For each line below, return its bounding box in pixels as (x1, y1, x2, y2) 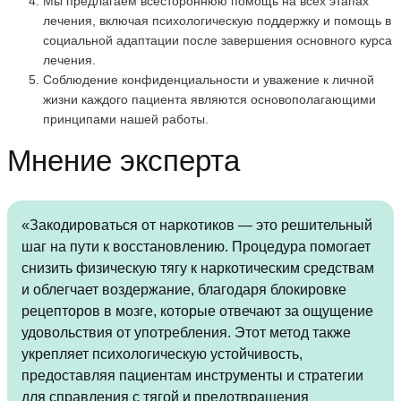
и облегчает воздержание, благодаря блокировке (21, 282, 346, 298)
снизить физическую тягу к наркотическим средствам (21, 260, 374, 277)
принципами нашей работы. (43, 112, 209, 127)
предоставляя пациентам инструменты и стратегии (21, 368, 363, 384)
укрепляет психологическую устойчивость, (21, 346, 303, 363)
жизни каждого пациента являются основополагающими (43, 92, 376, 107)
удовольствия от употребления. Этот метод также (21, 325, 351, 341)
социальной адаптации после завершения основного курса (43, 33, 392, 48)
